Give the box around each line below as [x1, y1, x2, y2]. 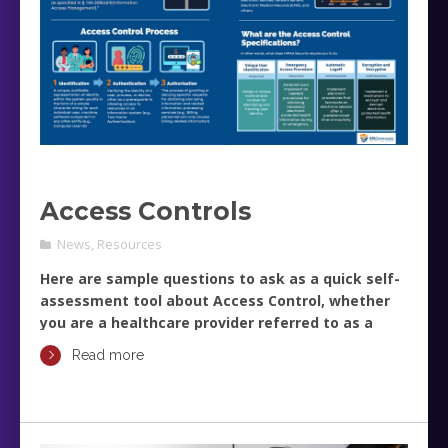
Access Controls [40, 195, 251, 226]
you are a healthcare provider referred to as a [40, 313, 373, 333]
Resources [97, 235, 162, 254]
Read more [72, 347, 145, 364]
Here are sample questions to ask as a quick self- [40, 269, 400, 289]
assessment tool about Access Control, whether [40, 291, 390, 311]
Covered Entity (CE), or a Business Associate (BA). [40, 335, 396, 355]
